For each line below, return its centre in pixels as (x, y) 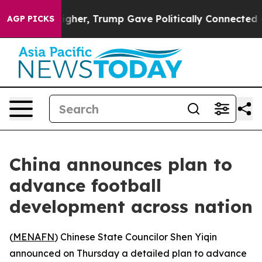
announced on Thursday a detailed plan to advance (128, 253)
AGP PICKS (31, 19)
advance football (85, 185)
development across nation (131, 206)
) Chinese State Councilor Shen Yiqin (136, 237)
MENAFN (34, 237)
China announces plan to (121, 164)
